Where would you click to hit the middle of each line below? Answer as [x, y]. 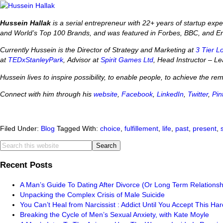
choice [110, 128]
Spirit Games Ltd [127, 60]
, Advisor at [82, 60]
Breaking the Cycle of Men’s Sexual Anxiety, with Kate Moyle [114, 215]
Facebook [137, 94]
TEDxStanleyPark [36, 60]
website [106, 94]
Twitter [198, 94]
